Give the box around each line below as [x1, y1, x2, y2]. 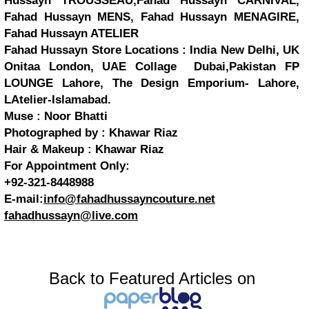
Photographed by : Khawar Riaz [4, 126, 178, 139]
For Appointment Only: [4, 159, 130, 172]
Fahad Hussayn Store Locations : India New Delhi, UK [4, 43, 299, 57]
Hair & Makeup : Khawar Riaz [4, 143, 164, 156]
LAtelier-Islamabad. [4, 93, 111, 106]
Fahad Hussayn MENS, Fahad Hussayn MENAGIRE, [4, 10, 299, 23]
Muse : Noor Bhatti [4, 110, 108, 123]
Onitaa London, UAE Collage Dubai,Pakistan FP [4, 60, 299, 73]
